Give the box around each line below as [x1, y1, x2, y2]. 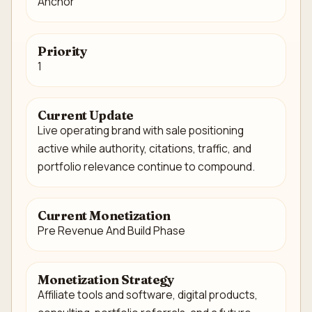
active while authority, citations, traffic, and [38, 140, 251, 156]
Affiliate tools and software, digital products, [38, 287, 258, 303]
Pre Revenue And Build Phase [38, 222, 185, 238]
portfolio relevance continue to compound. [38, 158, 255, 174]
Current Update [38, 107, 134, 123]
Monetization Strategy [38, 272, 175, 288]
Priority [38, 42, 88, 59]
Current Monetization [38, 207, 171, 224]
